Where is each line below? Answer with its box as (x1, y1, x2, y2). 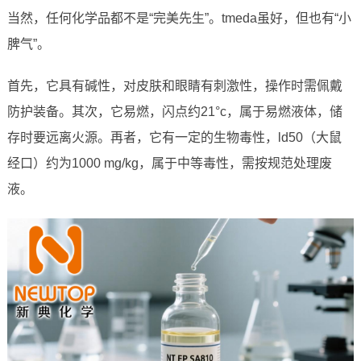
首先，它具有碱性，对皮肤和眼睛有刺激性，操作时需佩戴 (6, 79, 342, 93)
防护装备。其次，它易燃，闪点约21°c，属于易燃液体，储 (6, 105, 342, 119)
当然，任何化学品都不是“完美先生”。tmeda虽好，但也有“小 (6, 11, 351, 26)
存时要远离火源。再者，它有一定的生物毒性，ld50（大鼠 (6, 131, 342, 145)
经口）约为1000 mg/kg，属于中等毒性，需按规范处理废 (6, 156, 332, 171)
